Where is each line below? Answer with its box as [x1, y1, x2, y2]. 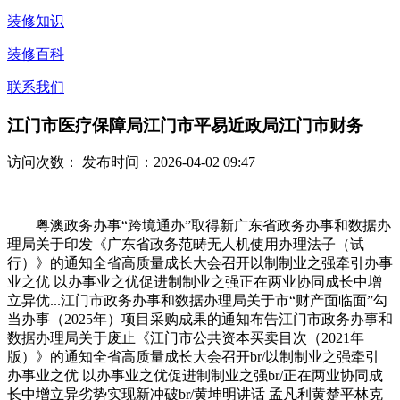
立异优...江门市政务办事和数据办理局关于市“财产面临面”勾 [7, 293, 387, 309]
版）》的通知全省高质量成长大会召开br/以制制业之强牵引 [7, 349, 379, 365]
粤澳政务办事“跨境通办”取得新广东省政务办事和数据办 [7, 218, 391, 234]
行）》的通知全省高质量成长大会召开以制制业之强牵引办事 [7, 255, 393, 271]
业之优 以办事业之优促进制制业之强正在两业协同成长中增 [7, 274, 382, 290]
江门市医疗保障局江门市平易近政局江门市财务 [7, 115, 363, 135]
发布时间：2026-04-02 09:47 [79, 154, 255, 171]
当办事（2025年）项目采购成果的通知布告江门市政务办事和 [7, 312, 393, 328]
